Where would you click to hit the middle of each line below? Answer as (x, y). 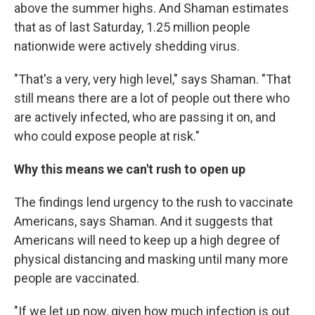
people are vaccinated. (77, 278)
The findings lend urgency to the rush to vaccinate (154, 202)
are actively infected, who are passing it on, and (145, 117)
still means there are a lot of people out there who (152, 98)
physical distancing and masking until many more (151, 259)
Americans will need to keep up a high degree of (147, 240)
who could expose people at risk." (107, 136)
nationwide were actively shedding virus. (127, 46)
